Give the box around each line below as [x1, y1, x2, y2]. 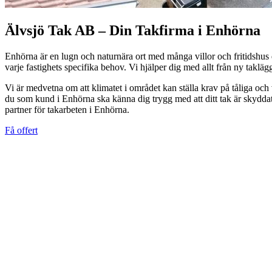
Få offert [5, 124, 38, 135]
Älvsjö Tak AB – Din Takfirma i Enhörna [5, 22, 260, 38]
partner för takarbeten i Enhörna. [5, 104, 129, 115]
